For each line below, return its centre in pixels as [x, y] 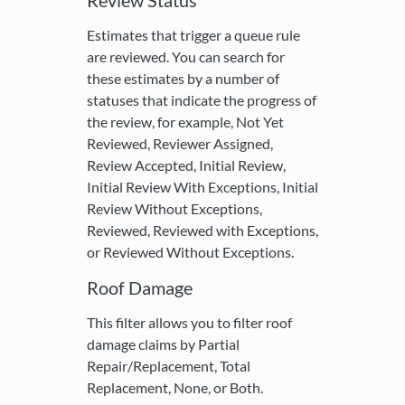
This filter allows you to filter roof [189, 323]
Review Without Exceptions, [174, 209]
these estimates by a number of [183, 79]
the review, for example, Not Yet [185, 122]
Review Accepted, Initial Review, [186, 165]
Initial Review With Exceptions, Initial [202, 187]
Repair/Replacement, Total [169, 366]
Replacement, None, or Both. [175, 388]
